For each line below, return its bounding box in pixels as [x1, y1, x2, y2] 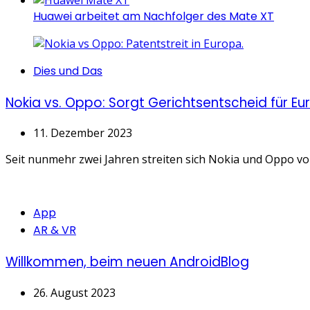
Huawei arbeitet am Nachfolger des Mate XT [33, 8, 274, 24]
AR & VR [33, 222, 76, 239]
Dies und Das [33, 62, 102, 79]
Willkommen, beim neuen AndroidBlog [6, 253, 249, 272]
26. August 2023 [33, 284, 116, 300]
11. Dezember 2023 [33, 125, 132, 141]
